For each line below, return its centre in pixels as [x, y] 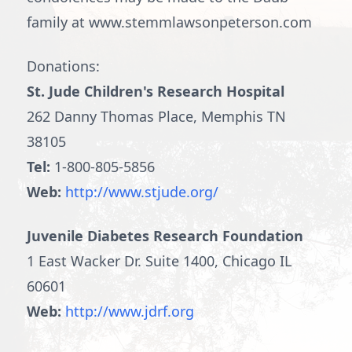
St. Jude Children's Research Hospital [156, 91]
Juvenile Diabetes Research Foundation [165, 236]
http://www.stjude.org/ [142, 192]
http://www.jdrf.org [130, 311]
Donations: [63, 66]
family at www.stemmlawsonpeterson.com [169, 22]
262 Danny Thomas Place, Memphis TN [156, 116]
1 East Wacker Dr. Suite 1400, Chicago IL [159, 261]
